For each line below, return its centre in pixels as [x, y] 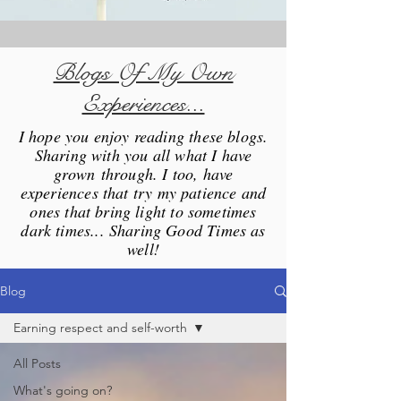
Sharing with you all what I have [143, 155]
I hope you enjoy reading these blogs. [143, 136]
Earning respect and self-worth [100, 328]
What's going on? [63, 390]
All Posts [37, 363]
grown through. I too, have [143, 174]
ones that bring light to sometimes [143, 211]
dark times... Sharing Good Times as [143, 230]
